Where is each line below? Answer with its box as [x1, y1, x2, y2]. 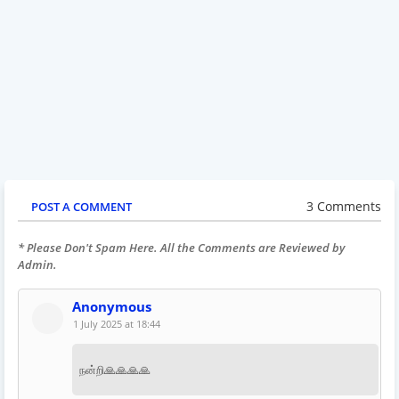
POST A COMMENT [31, 198, 132, 215]
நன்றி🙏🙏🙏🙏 [79, 361, 151, 378]
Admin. [18, 256, 57, 273]
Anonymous [72, 297, 151, 315]
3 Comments [306, 198, 381, 216]
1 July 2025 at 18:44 [73, 316, 160, 330]
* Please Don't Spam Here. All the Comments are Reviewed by [18, 239, 345, 256]
